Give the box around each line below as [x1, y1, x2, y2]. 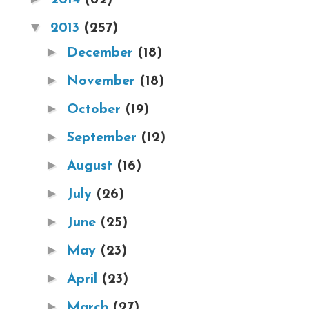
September [67, 130, 141, 145]
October [67, 102, 126, 117]
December [67, 46, 138, 60]
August [67, 159, 117, 173]
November [67, 74, 140, 88]
